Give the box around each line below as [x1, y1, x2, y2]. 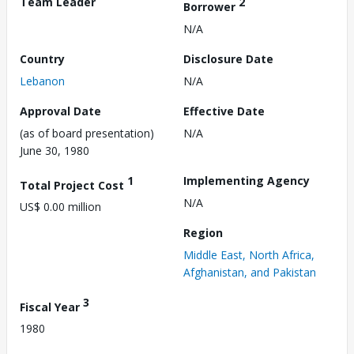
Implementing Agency [183, 172, 310, 188]
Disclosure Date [183, 51, 273, 66]
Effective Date [183, 103, 265, 119]
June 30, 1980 [20, 142, 89, 158]
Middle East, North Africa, [183, 247, 314, 262]
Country [20, 51, 65, 66]
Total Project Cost [20, 177, 127, 193]
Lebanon [20, 73, 65, 88]
